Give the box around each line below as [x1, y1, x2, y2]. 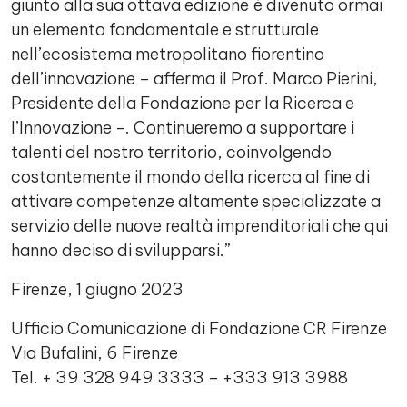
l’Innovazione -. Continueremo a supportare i [11, 117, 354, 138]
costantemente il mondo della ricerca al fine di [11, 166, 370, 187]
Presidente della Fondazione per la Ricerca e [11, 93, 354, 114]
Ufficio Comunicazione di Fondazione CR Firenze [11, 318, 391, 339]
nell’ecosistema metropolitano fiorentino [11, 44, 324, 65]
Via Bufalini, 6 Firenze [11, 342, 184, 363]
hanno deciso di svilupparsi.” [11, 240, 234, 261]
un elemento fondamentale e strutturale [11, 19, 319, 40]
